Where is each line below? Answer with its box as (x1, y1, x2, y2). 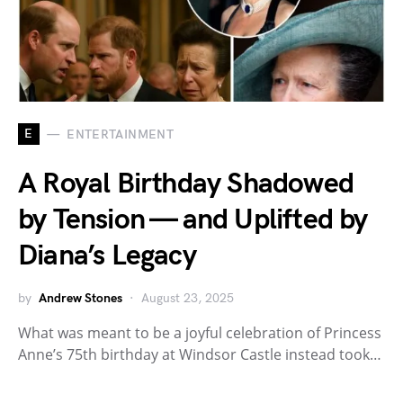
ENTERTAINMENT (67, 126, 174, 142)
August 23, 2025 (141, 291, 234, 307)
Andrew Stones (39, 291, 122, 307)
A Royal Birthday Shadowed (18, 166, 354, 202)
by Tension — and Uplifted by (18, 202, 368, 238)
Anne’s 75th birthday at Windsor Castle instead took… (18, 345, 381, 365)
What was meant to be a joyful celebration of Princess (18, 323, 381, 344)
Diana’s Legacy (18, 238, 196, 274)
